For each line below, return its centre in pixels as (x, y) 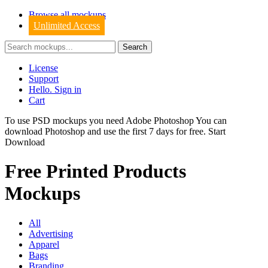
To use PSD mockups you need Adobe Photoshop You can (116, 121)
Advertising (51, 233)
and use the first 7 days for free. (147, 131)
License (43, 68)
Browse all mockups (67, 15)
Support (44, 79)
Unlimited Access (67, 25)
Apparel (44, 244)
